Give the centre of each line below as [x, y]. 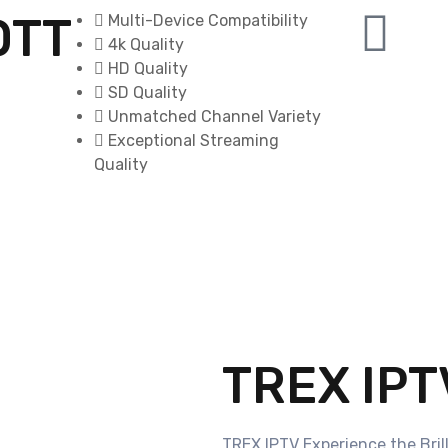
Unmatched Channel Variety [214, 116]
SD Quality [147, 92]
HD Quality [148, 68]
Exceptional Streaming [193, 140]
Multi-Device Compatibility [208, 20]
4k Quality [146, 44]
